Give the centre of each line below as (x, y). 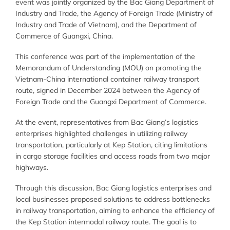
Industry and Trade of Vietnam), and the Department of (106, 24)
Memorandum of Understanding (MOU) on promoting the (109, 68)
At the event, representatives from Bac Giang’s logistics (107, 122)
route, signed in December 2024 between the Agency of (108, 90)
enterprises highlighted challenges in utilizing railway (101, 133)
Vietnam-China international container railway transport (107, 79)
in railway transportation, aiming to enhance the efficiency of (115, 211)
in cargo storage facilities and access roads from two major (113, 156)
